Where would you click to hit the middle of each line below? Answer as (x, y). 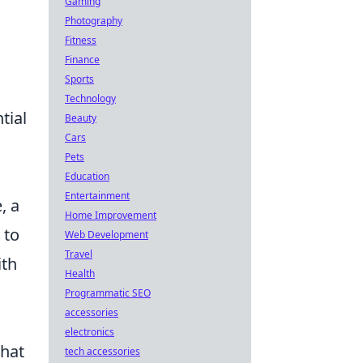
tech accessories (102, 351)
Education (87, 176)
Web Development (107, 235)
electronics (90, 332)
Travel (79, 254)
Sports (79, 79)
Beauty (81, 118)
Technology (90, 98)
